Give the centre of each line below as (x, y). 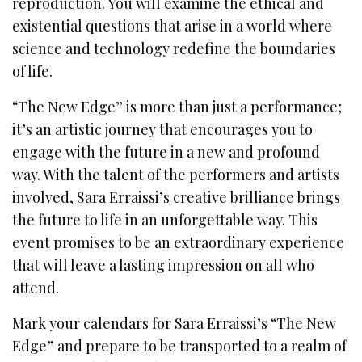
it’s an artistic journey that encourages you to (163, 130)
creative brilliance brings (255, 198)
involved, (45, 198)
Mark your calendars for (94, 324)
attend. (36, 288)
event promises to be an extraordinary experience (179, 243)
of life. (33, 72)
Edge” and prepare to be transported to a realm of (180, 346)
